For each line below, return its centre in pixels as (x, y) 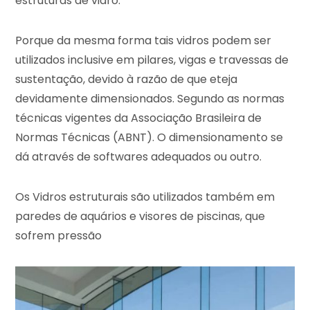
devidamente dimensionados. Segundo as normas (150, 98)
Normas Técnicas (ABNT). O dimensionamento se (149, 137)
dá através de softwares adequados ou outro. (139, 156)
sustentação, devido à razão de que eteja (127, 79)
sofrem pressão (59, 235)
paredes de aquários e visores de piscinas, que (140, 216)
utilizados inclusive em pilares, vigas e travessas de (152, 60)
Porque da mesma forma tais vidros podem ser (144, 40)
